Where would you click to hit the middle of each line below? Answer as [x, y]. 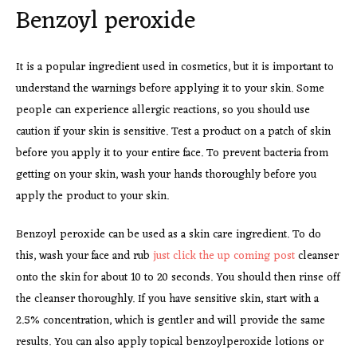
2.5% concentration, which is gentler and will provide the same [171, 321]
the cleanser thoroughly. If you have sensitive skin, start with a [167, 300]
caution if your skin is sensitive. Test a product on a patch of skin [173, 132]
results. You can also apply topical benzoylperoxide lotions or [170, 343]
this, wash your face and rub [84, 257]
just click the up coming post [224, 257]
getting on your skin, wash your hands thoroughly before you [166, 175]
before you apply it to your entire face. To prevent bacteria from [172, 154]
